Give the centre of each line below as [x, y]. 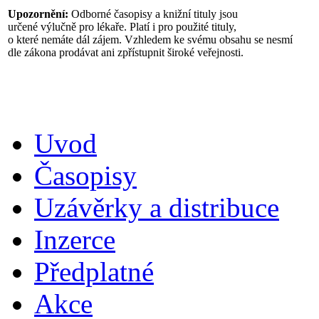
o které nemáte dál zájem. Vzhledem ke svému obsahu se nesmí [150, 39]
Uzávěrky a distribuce [157, 207]
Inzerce [75, 239]
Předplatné [94, 271]
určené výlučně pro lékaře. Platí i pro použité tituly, [122, 26]
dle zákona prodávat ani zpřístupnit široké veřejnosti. [126, 52]
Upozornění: [38, 14]
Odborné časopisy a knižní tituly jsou [153, 14]
